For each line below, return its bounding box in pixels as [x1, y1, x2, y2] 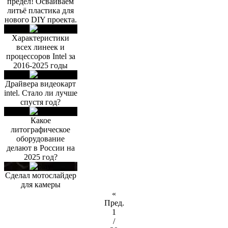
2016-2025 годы [13, 61, 68, 70]
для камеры [20, 180, 61, 189]
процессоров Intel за [6, 52, 75, 61]
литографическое [11, 125, 71, 134]
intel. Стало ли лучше [4, 89, 77, 98]
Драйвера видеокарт [5, 79, 76, 89]
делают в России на [6, 144, 75, 153]
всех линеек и [16, 43, 65, 52]
